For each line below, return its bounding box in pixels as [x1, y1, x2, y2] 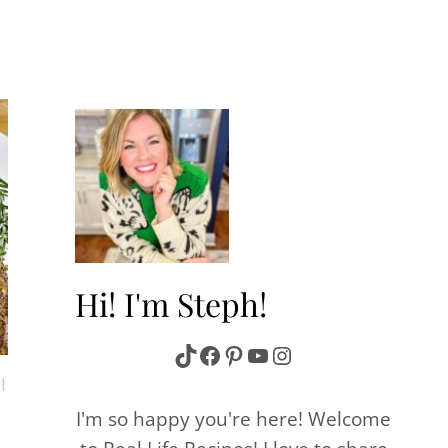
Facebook [196, 337, 303, 370]
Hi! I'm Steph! [75, 281, 267, 325]
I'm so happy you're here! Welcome [76, 405, 391, 432]
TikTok [172, 337, 245, 370]
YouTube [244, 337, 343, 370]
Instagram [268, 337, 382, 370]
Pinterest [220, 337, 321, 370]
